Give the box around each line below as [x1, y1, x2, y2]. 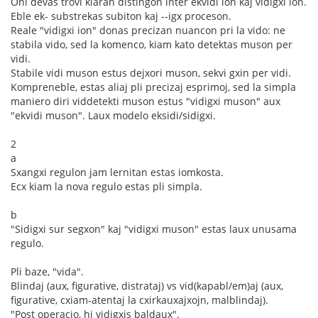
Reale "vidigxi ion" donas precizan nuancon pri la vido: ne [11, 23, 285, 37]
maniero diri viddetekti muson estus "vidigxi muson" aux [11, 94, 280, 108]
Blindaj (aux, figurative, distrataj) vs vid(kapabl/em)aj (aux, [11, 279, 283, 292]
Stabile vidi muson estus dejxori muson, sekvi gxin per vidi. [11, 66, 291, 79]
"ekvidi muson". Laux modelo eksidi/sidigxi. [11, 109, 216, 122]
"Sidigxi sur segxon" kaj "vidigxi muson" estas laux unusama [11, 222, 297, 236]
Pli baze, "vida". [11, 265, 84, 278]
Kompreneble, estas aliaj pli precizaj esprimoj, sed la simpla [11, 80, 296, 94]
